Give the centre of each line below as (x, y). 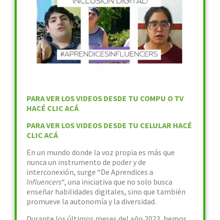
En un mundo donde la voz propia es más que (101, 152)
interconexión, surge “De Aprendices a (90, 172)
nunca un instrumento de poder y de (86, 162)
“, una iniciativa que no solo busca (117, 182)
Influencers (44, 182)
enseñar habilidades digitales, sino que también (106, 192)
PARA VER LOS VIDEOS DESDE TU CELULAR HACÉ (109, 125)
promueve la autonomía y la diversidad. (91, 201)
